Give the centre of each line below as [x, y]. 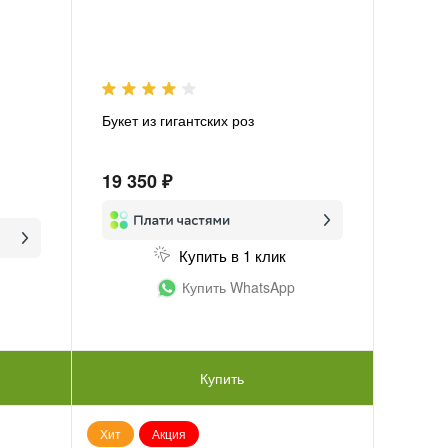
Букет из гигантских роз [177, 119]
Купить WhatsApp [238, 286]
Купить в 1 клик [232, 255]
